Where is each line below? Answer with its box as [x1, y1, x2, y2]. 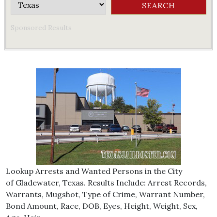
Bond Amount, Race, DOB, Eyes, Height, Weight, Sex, [6, 201, 198, 211]
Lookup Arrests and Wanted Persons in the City [6, 166, 182, 176]
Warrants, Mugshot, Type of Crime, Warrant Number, [6, 189, 205, 199]
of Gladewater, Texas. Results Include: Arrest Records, [6, 178, 207, 187]
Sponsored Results [11, 23, 72, 32]
